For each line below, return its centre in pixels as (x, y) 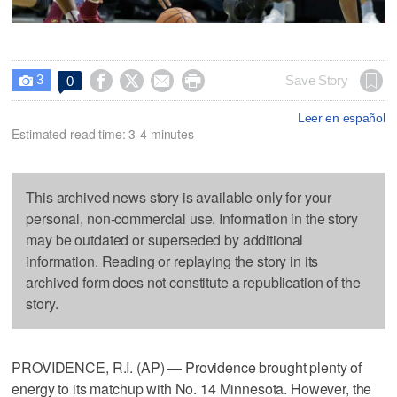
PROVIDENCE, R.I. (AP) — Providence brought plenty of (187, 367)
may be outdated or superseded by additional (165, 239)
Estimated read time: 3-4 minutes (103, 133)
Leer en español (341, 117)
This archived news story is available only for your (179, 197)
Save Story (317, 80)
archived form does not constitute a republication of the (193, 282)
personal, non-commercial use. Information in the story (192, 218)
